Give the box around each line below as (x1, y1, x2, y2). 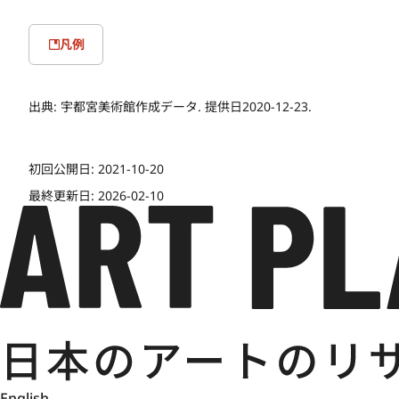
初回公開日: (28, 159, 98, 177)
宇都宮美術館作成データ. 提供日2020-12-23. (61, 97, 312, 115)
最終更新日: (28, 186, 98, 204)
